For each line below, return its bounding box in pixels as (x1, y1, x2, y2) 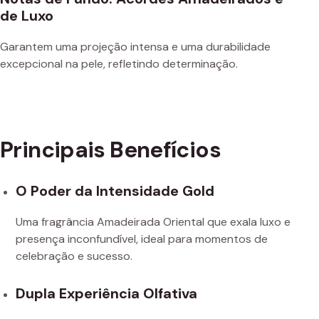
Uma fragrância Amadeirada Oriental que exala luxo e (16, 214, 291, 230)
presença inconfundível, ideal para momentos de (16, 231, 268, 247)
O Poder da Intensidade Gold (16, 182, 214, 201)
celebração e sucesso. (16, 249, 132, 264)
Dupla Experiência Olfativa (16, 284, 197, 303)
